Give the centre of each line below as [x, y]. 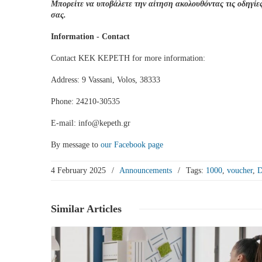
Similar [69, 209]
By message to [76, 145]
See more [158, 221]
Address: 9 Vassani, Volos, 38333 [106, 80]
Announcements [146, 170]
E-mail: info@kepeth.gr [91, 123]
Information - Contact [90, 37]
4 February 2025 [78, 170]
